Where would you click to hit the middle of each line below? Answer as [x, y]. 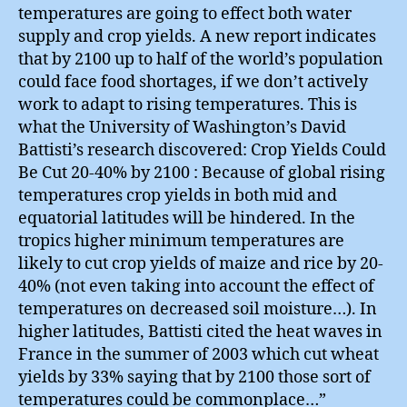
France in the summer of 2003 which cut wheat [199, 354]
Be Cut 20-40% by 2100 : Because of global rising [202, 173]
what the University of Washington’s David [182, 127]
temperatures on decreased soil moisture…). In [198, 309]
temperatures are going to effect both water [185, 14]
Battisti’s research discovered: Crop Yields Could [202, 150]
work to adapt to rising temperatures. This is [188, 104]
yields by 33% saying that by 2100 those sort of [194, 377]
